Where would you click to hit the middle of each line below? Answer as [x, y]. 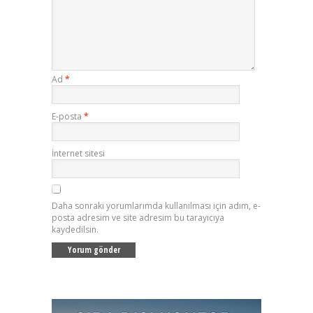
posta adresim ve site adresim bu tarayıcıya [138, 217]
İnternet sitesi [78, 153]
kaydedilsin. [75, 229]
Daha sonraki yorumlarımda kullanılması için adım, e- [156, 205]
